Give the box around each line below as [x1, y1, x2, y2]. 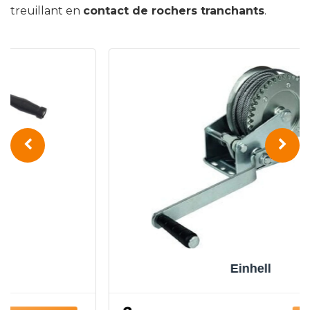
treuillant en [10, 4, 83, 18]
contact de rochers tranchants [83, 4, 264, 18]
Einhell [138, 261, 179, 275]
